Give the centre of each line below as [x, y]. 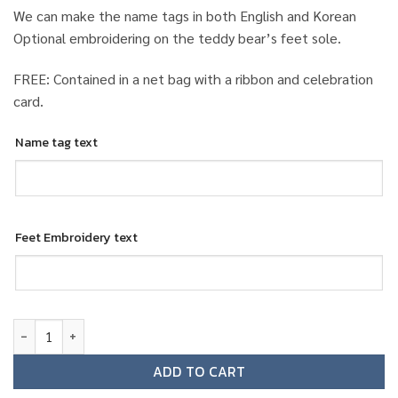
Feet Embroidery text [76, 237]
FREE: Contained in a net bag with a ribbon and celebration [193, 78]
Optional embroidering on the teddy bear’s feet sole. [177, 37]
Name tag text [56, 143]
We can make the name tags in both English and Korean [185, 15]
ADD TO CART [199, 371]
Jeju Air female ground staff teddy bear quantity [154, 327]
